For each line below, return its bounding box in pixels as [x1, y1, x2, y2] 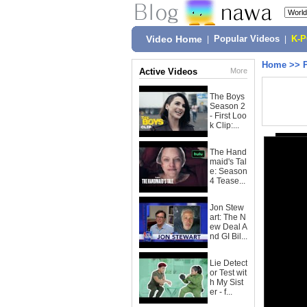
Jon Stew [210, 203, 244, 212]
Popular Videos [214, 34, 280, 44]
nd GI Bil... [210, 232, 247, 241]
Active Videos [139, 66, 197, 77]
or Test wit [210, 268, 247, 278]
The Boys [210, 92, 245, 101]
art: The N [210, 212, 246, 222]
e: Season [210, 167, 247, 176]
